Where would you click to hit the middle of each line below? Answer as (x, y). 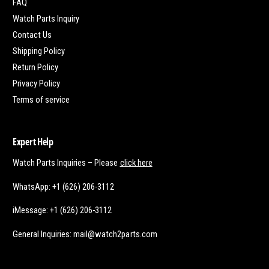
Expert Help (33, 141)
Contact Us (32, 35)
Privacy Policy (37, 83)
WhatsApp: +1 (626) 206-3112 (64, 186)
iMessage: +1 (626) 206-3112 (62, 210)
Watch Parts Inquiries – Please (66, 162)
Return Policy (36, 67)
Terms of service (41, 99)
